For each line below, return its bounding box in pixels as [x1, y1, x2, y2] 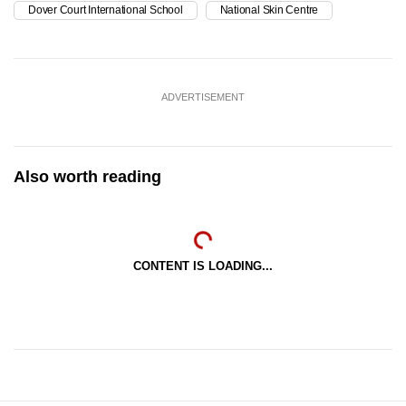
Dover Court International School [28, 4, 183, 17]
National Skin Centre [219, 4, 319, 17]
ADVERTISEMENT [161, 92, 245, 103]
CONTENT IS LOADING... [133, 259, 273, 274]
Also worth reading [14, 168, 161, 187]
